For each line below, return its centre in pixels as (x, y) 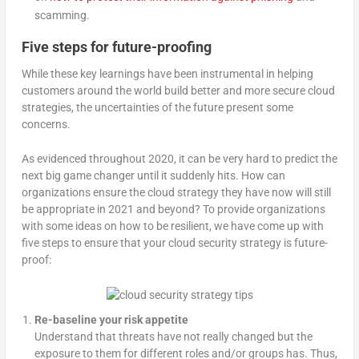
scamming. (62, 15)
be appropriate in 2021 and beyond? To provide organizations (173, 210)
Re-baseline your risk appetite (111, 319)
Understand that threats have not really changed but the (173, 336)
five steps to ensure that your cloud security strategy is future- (174, 243)
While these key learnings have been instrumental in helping (167, 73)
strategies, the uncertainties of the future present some (157, 107)
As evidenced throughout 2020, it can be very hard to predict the (179, 159)
